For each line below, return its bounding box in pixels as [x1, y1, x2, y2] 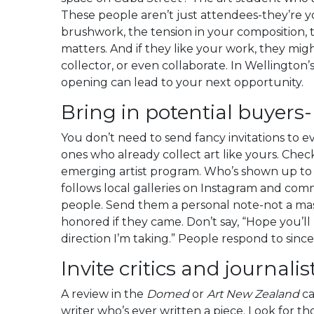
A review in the [61, 287, 146, 301]
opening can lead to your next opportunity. [61, 75, 303, 89]
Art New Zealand [207, 287, 299, 301]
